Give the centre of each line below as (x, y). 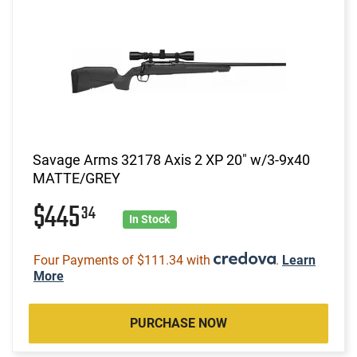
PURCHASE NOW (178, 323)
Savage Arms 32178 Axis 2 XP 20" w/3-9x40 (171, 159)
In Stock (150, 219)
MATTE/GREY (76, 178)
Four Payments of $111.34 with (124, 260)
